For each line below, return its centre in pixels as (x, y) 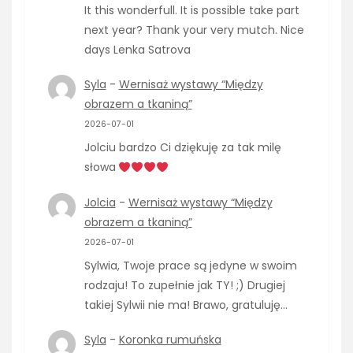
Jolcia (100, 202)
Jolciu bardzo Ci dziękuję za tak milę (182, 148)
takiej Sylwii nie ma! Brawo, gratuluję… (186, 305)
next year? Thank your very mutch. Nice (194, 30)
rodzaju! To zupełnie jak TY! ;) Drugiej (184, 285)
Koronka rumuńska (170, 340)
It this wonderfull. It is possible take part (191, 10)
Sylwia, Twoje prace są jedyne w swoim (190, 265)
